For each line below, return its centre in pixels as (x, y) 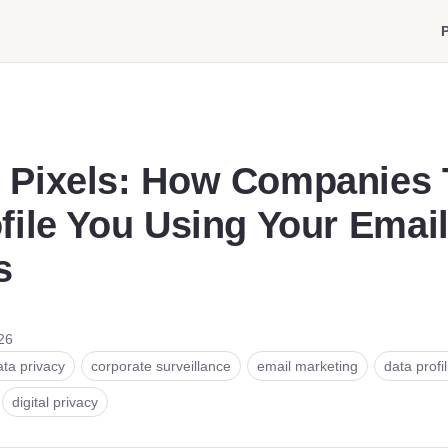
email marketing (307, 366)
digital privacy (55, 402)
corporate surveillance (161, 366)
